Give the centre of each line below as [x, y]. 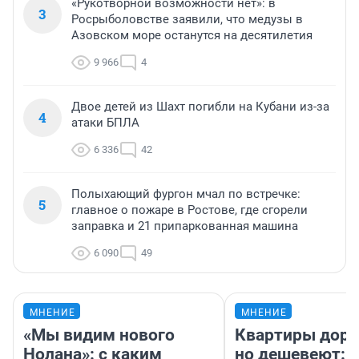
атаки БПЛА [105, 123]
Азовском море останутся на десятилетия [192, 36]
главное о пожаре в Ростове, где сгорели [190, 210]
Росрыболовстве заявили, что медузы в [187, 20]
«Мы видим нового [99, 335]
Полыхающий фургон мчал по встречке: [186, 194]
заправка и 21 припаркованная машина [185, 226]
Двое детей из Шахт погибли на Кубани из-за [200, 107]
